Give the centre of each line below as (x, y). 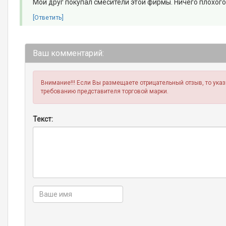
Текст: (43, 119)
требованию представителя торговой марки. (105, 92)
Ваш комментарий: (69, 53)
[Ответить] (48, 18)
